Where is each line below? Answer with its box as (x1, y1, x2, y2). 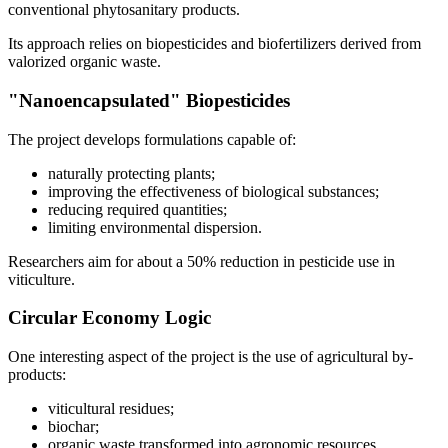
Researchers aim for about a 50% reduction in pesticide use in (8, 252, 395, 270)
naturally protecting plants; (48, 164, 215, 182)
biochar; (48, 418, 99, 435)
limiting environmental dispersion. (48, 218, 262, 236)
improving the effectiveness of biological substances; (48, 182, 379, 200)
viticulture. (8, 270, 75, 288)
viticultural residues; (48, 400, 174, 417)
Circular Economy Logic (8, 307, 211, 329)
